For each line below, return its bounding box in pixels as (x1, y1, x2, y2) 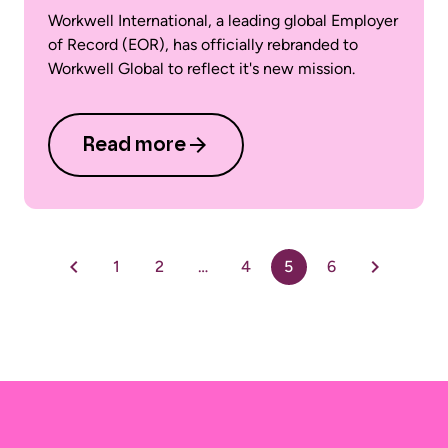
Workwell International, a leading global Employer (48, 10, 398, 30)
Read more (82, 134, 186, 155)
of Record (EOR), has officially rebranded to (48, 34, 358, 54)
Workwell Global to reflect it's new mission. (48, 58, 355, 78)
